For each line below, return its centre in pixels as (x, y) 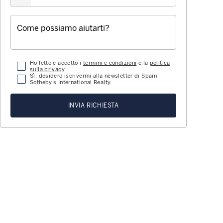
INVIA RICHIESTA (93, 106)
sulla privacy (47, 70)
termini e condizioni (110, 63)
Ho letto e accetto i (56, 63)
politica (160, 63)
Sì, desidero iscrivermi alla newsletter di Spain (93, 76)
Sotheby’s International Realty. (71, 83)
